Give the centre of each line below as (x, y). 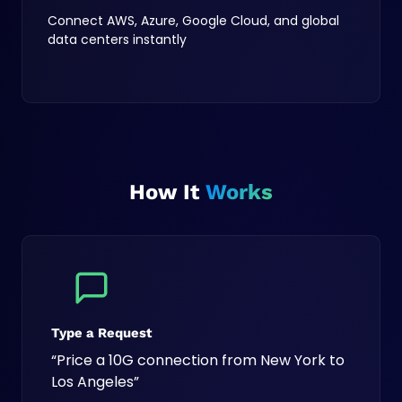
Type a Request (101, 333)
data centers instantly (117, 39)
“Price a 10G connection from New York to (198, 360)
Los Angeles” (95, 382)
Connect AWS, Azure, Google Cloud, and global (193, 21)
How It (167, 192)
